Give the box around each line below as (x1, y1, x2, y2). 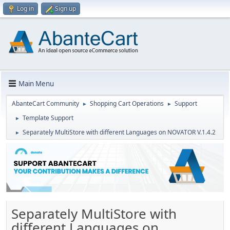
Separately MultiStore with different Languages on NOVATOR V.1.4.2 (23, 128, 216, 137)
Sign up (55, 4, 76, 13)
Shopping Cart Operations (90, 99, 164, 108)
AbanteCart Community (12, 99, 79, 108)
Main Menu (18, 79, 54, 88)
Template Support (23, 113, 73, 122)
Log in (17, 4, 34, 13)
